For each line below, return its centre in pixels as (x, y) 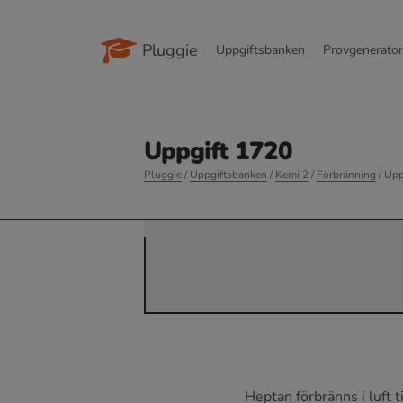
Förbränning (346, 175)
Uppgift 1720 (218, 152)
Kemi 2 (292, 175)
